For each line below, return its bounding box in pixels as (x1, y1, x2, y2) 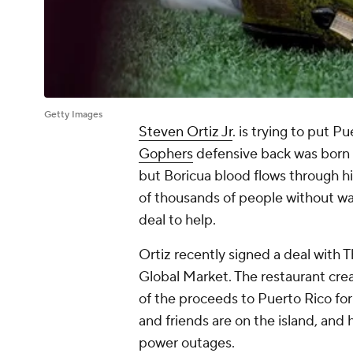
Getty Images (44, 109, 102, 121)
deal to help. (139, 211, 219, 230)
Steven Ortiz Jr (139, 123, 232, 142)
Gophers (139, 145, 193, 164)
